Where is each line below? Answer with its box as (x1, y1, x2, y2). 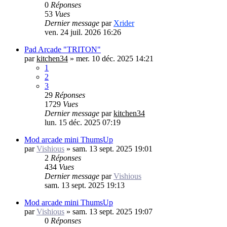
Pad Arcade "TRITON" (24, 45, 101, 54)
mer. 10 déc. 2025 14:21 (76, 54, 154, 63)
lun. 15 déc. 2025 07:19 (45, 118, 121, 127)
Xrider (113, 18, 134, 27)
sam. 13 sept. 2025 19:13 (45, 180, 125, 190)
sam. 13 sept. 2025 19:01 (72, 144, 153, 153)
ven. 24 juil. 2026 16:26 (45, 27, 121, 36)
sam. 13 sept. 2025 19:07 (72, 207, 153, 216)
